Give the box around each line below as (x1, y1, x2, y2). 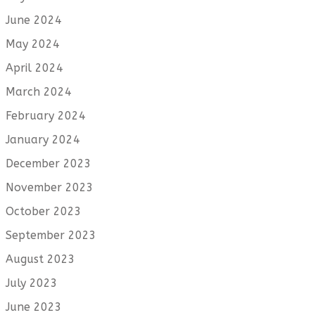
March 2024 (6, 84, 72, 98)
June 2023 (6, 300, 62, 314)
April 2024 (6, 60, 63, 75)
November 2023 (6, 180, 94, 194)
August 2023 (6, 252, 75, 266)
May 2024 (6, 37, 60, 51)
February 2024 (6, 108, 86, 122)
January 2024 (6, 132, 80, 146)
